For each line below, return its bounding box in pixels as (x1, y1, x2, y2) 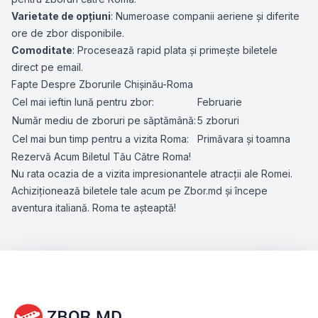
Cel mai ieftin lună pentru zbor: (12, 96, 154, 108)
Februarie (197, 96, 242, 108)
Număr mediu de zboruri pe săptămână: (12, 114, 196, 126)
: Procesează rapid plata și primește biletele (72, 44, 278, 56)
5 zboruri (197, 114, 239, 126)
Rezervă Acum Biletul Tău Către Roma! (11, 150, 191, 163)
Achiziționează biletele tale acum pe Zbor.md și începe (11, 185, 268, 197)
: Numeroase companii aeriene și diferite (111, 10, 300, 22)
